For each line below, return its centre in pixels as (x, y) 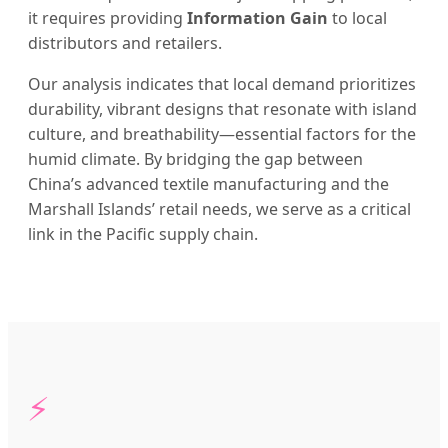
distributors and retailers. (125, 43)
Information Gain (257, 18)
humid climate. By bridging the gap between (195, 159)
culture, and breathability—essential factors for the (222, 134)
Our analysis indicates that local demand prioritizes (222, 84)
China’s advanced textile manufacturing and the (208, 184)
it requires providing (107, 18)
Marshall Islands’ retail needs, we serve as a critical (219, 209)
